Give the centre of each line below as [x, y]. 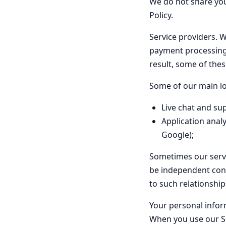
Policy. [161, 15]
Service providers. [183, 37]
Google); [178, 135]
